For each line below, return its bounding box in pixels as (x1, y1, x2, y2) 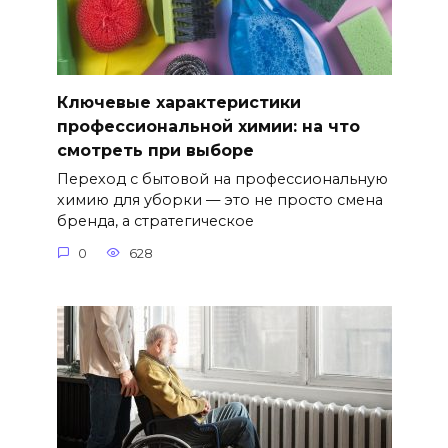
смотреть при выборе (56, 140, 254, 160)
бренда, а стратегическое (56, 212, 254, 231)
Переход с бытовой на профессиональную (56, 170, 388, 189)
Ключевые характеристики (56, 92, 301, 112)
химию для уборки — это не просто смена (56, 191, 383, 210)
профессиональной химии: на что (56, 116, 360, 136)
